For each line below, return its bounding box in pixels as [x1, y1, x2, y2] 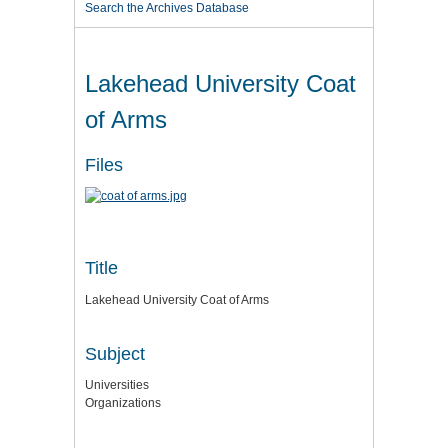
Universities [85, 378, 149, 393]
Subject [85, 343, 145, 364]
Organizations [85, 396, 161, 411]
